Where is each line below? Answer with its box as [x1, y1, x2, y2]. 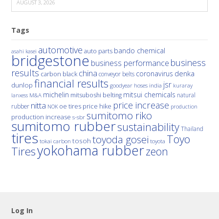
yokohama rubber [37, 141, 144, 160]
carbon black [40, 69, 77, 79]
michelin [43, 90, 69, 100]
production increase [11, 112, 71, 122]
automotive [38, 44, 83, 56]
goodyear [109, 82, 132, 89]
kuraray [173, 82, 193, 89]
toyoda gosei [92, 132, 149, 147]
